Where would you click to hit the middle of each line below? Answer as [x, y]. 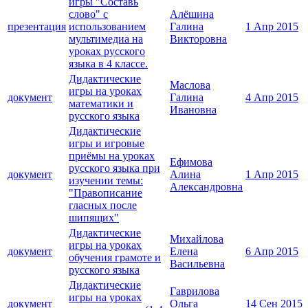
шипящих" [94, 218]
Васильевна [197, 264]
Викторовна [198, 39]
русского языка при [114, 168]
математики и [101, 104]
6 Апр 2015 [272, 252]
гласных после [103, 206]
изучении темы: [106, 181]
